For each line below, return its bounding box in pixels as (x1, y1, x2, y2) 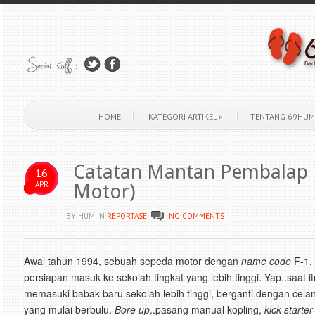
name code (241, 254, 291, 268)
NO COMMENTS (169, 211, 224, 221)
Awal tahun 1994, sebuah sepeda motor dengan (24, 254, 241, 268)
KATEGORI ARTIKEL (148, 111, 217, 122)
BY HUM (66, 211, 97, 221)
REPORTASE (107, 211, 147, 221)
